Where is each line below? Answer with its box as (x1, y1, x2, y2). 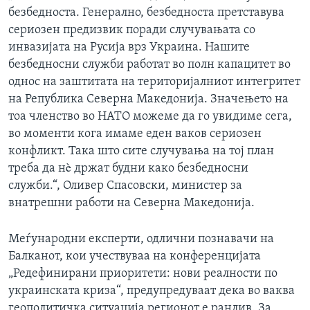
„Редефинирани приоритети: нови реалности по (8, 266, 277, 280)
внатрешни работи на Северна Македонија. (8, 196, 255, 210)
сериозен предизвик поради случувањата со (8, 23, 255, 37)
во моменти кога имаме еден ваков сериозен (8, 127, 262, 140)
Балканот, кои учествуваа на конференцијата (8, 249, 261, 263)
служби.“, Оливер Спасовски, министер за (8, 179, 242, 192)
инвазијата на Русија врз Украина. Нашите (8, 40, 250, 54)
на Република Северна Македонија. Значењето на (8, 92, 289, 106)
